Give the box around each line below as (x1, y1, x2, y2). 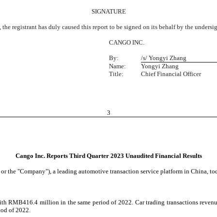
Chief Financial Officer (141, 70, 201, 77)
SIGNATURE (91, 7, 126, 15)
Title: (109, 70, 124, 77)
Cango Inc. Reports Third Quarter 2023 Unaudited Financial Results (15, 152, 202, 159)
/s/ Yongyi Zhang (141, 54, 186, 62)
